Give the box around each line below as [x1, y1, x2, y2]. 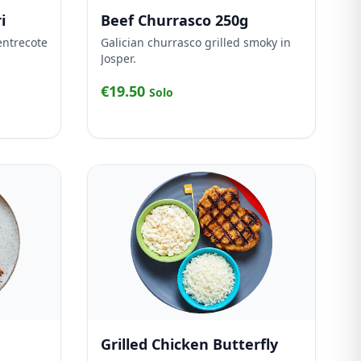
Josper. [101, 51, 136, 66]
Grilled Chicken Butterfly [101, 334, 278, 354]
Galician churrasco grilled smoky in [101, 35, 291, 50]
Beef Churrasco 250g [101, 10, 248, 30]
